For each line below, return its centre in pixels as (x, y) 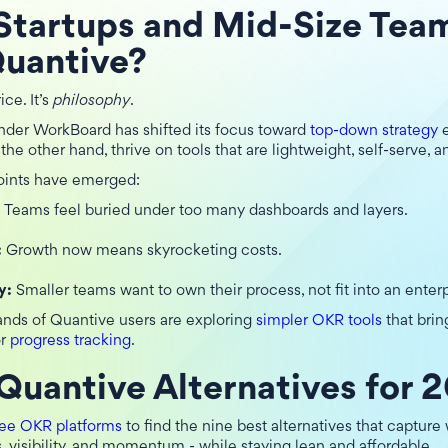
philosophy (91, 101)
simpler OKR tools (319, 321)
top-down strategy (374, 131)
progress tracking (70, 341)
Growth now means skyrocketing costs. (142, 251)
